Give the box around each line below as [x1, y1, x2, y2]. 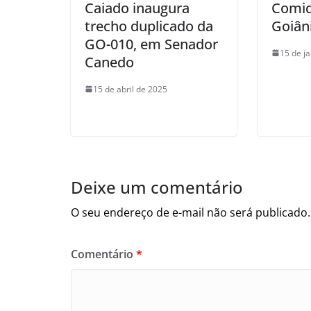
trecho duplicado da [85, 16, 213, 35]
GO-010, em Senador [85, 34, 218, 53]
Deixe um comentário [71, 175, 243, 199]
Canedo [85, 52, 134, 72]
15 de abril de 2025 [93, 83, 167, 95]
